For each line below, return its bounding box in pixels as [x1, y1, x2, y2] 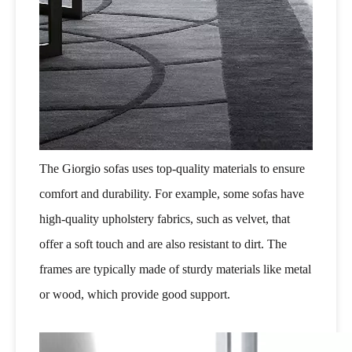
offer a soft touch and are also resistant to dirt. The [39, 236, 287, 251]
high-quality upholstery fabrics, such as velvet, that [39, 211, 290, 225]
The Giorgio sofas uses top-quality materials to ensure [39, 161, 305, 175]
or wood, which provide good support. [39, 287, 230, 301]
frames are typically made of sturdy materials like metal [39, 262, 311, 276]
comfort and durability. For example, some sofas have [39, 186, 304, 200]
